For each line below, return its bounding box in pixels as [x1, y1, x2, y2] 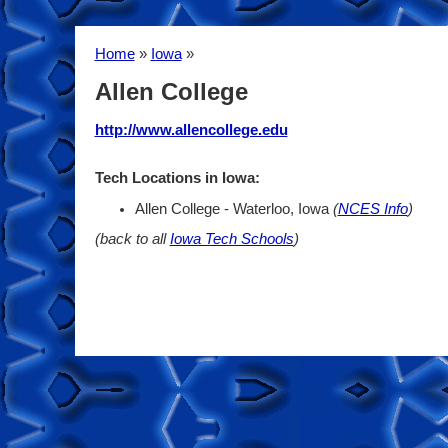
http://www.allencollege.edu [94, 122, 288, 139]
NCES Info [337, 200, 408, 217]
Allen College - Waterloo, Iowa [134, 200, 333, 217]
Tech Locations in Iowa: [94, 170, 260, 187]
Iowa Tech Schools [169, 231, 294, 248]
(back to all [94, 231, 170, 248]
